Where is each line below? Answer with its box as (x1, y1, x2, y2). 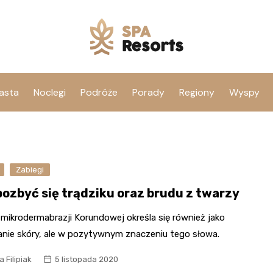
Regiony (179, 86, 214, 99)
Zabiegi (16, 165, 44, 174)
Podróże (80, 86, 118, 99)
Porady (132, 86, 165, 99)
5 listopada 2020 (55, 255, 119, 264)
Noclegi (34, 86, 66, 99)
